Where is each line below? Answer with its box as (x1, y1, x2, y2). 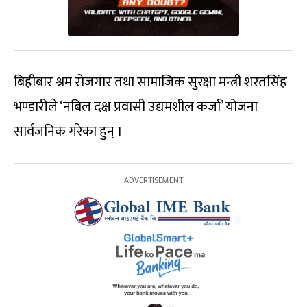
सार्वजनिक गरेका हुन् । (14, 119, 123, 143)
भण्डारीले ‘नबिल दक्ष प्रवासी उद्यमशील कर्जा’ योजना (14, 95, 258, 119)
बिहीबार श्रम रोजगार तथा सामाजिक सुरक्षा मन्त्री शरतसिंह (14, 70, 287, 94)
